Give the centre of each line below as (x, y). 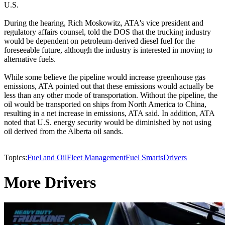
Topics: (16, 158)
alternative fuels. (30, 59)
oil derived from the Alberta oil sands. (64, 132)
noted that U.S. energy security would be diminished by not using (108, 123)
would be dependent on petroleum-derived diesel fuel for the (99, 41)
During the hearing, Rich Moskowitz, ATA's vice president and (104, 23)
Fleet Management (96, 158)
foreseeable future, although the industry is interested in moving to (108, 50)
